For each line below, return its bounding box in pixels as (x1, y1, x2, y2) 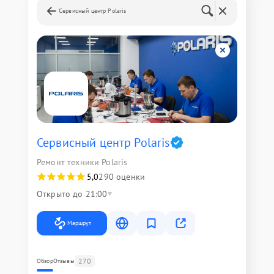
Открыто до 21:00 (37, 188, 108, 199)
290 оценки (98, 171, 145, 182)
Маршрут (67, 219, 91, 227)
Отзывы (53, 257, 75, 265)
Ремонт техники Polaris (37, 157, 128, 168)
